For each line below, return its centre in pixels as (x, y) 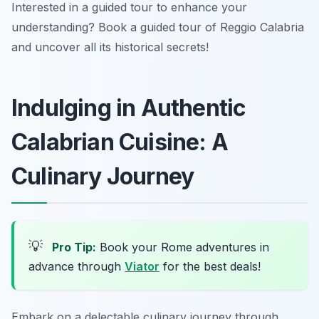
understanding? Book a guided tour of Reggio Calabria (158, 27)
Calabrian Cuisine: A (120, 142)
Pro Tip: (74, 247)
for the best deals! (210, 267)
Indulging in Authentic (129, 108)
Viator (142, 267)
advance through (77, 267)
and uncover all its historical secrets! (110, 47)
